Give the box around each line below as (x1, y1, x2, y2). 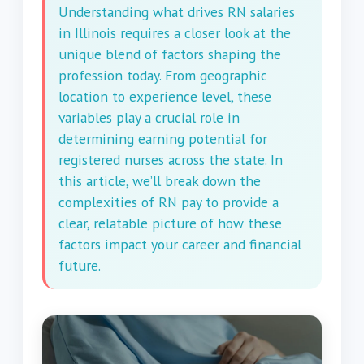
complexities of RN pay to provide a (58, 193, 279, 211)
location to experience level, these (58, 87, 271, 106)
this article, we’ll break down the (58, 171, 261, 190)
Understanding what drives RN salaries (58, 2, 295, 21)
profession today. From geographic (58, 66, 267, 84)
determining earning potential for (58, 129, 267, 148)
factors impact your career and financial (58, 235, 301, 253)
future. (58, 256, 101, 275)
